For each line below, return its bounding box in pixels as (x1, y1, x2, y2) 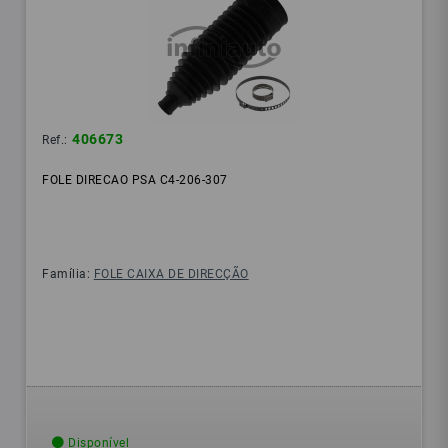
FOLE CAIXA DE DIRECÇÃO (93, 267, 249, 282)
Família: (42, 267, 94, 282)
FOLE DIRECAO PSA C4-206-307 (42, 173, 228, 188)
